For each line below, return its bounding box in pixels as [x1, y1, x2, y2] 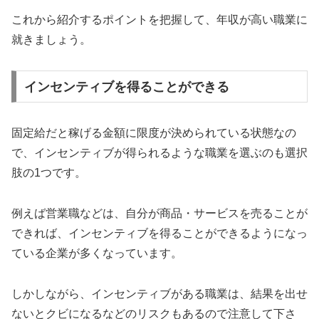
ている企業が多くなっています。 [11, 247, 182, 260]
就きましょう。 [11, 33, 91, 46]
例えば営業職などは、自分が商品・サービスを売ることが [11, 207, 308, 220]
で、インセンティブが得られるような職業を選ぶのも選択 [11, 147, 308, 159]
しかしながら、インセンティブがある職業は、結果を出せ [11, 288, 308, 300]
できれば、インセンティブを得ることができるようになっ [11, 227, 308, 240]
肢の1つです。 [11, 167, 86, 179]
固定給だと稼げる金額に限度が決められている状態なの [11, 127, 296, 140]
